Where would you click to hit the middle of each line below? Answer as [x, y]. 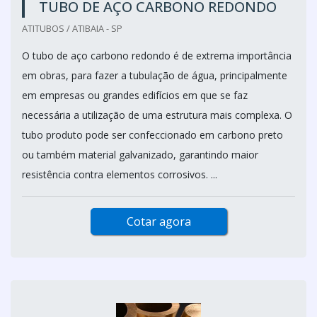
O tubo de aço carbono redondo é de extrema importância [157, 56]
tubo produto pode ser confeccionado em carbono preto [152, 135]
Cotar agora [158, 221]
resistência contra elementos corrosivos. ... [120, 174]
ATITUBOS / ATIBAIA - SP [72, 28]
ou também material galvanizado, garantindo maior [140, 155]
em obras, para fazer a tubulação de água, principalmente [155, 75]
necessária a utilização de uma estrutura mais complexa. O [157, 115]
